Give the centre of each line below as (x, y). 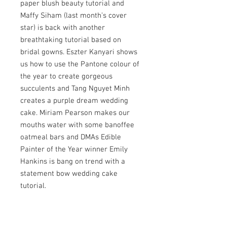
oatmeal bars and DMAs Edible (71, 137)
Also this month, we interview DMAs (79, 210)
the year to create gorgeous (66, 76)
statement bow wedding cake (69, 174)
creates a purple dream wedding (74, 101)
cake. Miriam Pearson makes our (75, 113)
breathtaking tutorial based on (71, 40)
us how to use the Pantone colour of (80, 64)
